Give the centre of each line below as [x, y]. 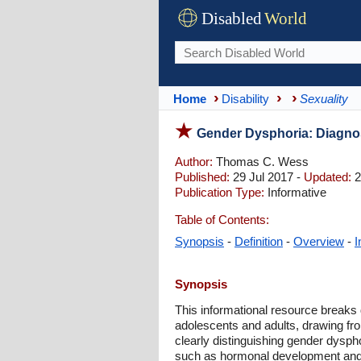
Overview [319, 241]
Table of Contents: [222, 220]
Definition [259, 241]
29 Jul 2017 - [267, 177]
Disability [245, 98]
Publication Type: [220, 192]
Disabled [232, 19]
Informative [295, 192]
